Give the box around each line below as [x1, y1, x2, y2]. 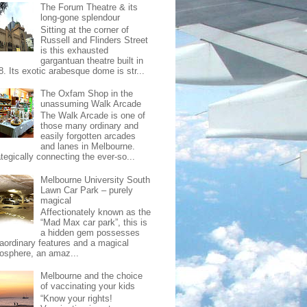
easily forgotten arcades [40, 131, 136, 142]
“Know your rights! [40, 293, 113, 304]
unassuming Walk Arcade [40, 98, 142, 109]
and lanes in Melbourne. [40, 141, 136, 152]
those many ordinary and [40, 121, 139, 132]
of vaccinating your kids [40, 281, 136, 292]
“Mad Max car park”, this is [40, 217, 148, 228]
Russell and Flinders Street [40, 34, 149, 45]
